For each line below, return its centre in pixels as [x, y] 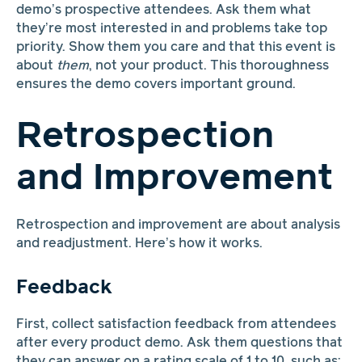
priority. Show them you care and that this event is [175, 47]
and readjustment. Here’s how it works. [139, 244]
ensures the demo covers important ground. [156, 84]
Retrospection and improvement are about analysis [178, 225]
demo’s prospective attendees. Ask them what [163, 10]
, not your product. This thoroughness [208, 65]
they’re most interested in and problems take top [171, 28]
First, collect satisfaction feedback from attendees [176, 325]
